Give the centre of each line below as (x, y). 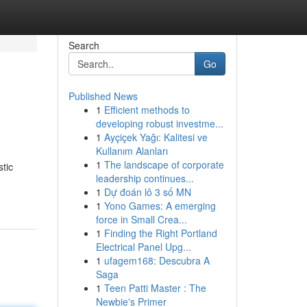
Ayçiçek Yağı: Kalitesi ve (156, 137)
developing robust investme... (159, 123)
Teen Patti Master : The (155, 288)
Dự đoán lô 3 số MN (147, 192)
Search (84, 45)
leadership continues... (145, 178)
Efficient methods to (147, 110)
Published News (103, 96)
